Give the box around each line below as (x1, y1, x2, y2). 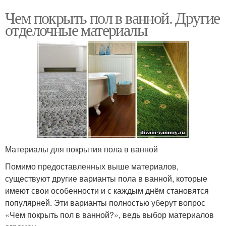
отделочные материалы (5, 19, 147, 41)
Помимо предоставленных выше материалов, (5, 160, 179, 172)
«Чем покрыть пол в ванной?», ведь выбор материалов (5, 208, 214, 220)
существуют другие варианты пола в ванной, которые (5, 172, 207, 184)
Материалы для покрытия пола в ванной (5, 143, 158, 155)
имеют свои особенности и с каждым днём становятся (5, 184, 209, 196)
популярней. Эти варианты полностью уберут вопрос (5, 196, 205, 208)
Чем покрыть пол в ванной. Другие (5, 7, 220, 29)
